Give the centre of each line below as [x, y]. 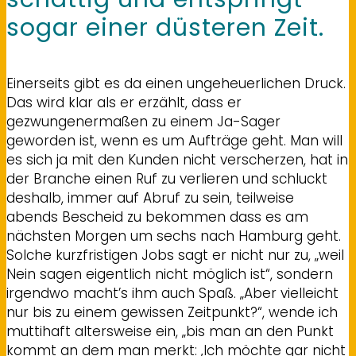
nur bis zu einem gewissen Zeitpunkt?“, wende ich [172, 312]
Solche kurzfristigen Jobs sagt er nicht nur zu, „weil [175, 255]
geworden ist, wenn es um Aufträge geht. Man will [174, 140]
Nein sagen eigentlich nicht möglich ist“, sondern [170, 274]
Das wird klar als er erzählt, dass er [124, 102]
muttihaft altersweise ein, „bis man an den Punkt [170, 331]
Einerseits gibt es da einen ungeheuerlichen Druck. [176, 83]
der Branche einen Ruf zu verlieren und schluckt [167, 178]
